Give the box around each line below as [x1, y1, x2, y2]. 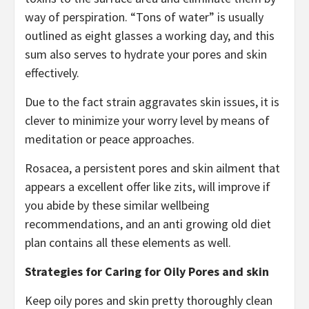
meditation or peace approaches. [25, 130, 195, 147]
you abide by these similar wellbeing [25, 197, 210, 213]
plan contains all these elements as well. [25, 234, 231, 250]
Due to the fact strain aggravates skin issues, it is [25, 93, 279, 110]
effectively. [25, 64, 79, 81]
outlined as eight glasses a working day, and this [25, 27, 275, 43]
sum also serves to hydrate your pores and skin [25, 46, 267, 62]
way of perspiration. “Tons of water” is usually [25, 8, 263, 25]
